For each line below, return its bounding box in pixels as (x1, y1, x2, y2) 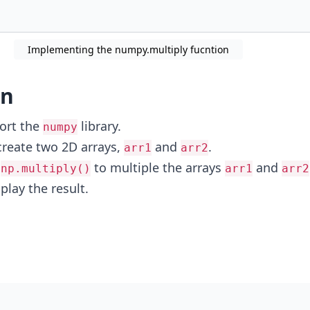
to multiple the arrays (90, 159, 225, 176)
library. (77, 118, 121, 134)
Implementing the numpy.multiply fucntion (28, 43, 229, 56)
